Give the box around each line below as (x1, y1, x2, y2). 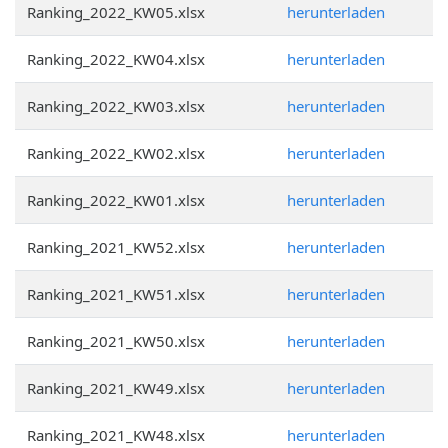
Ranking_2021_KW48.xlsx (27, 425, 205, 445)
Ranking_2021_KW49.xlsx (27, 378, 205, 398)
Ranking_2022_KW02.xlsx (27, 143, 205, 163)
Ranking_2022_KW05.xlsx (27, 2, 205, 22)
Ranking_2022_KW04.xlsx (27, 49, 205, 69)
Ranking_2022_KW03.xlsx (27, 96, 205, 116)
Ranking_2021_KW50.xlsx (27, 331, 205, 351)
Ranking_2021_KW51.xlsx (27, 284, 205, 304)
